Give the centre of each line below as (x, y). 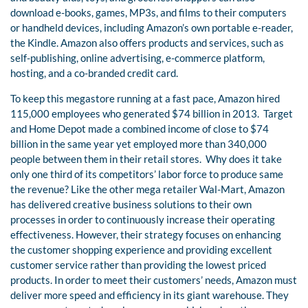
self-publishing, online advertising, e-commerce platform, (137, 58)
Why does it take (244, 159)
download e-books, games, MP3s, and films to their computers (148, 13)
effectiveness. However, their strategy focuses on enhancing (146, 235)
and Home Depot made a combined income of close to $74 (140, 129)
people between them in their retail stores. (107, 159)
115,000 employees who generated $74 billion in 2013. (135, 114)
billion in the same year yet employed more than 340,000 (139, 144)
